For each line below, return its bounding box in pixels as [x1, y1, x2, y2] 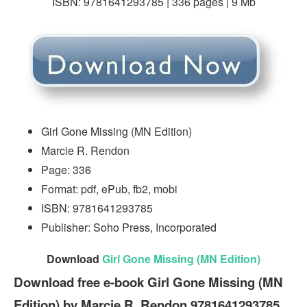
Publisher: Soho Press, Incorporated [41, 219, 217, 235]
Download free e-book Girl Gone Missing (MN [14, 272, 283, 291]
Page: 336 [41, 161, 91, 177]
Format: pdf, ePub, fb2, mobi [41, 180, 177, 197]
